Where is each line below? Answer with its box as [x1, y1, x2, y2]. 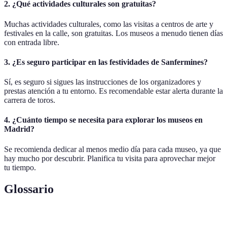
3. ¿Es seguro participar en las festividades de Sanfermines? [4, 57, 208, 66]
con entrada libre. [4, 37, 59, 47]
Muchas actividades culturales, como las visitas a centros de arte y [4, 19, 213, 28]
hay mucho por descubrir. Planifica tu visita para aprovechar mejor [4, 154, 215, 163]
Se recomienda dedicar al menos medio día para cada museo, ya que [4, 144, 221, 154]
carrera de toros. [4, 96, 55, 105]
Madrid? [4, 125, 34, 134]
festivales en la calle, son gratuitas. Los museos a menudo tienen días [4, 28, 223, 37]
